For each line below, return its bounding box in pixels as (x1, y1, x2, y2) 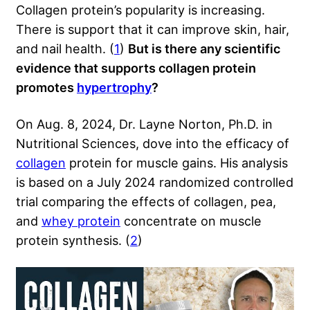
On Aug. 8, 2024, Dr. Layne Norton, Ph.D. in (16, 116, 273, 132)
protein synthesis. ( (16, 232, 130, 248)
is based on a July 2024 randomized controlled (16, 174, 293, 190)
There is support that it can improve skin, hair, (16, 21, 289, 37)
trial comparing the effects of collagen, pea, (16, 194, 276, 210)
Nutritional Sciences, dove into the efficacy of (16, 136, 289, 152)
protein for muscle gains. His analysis (66, 155, 288, 171)
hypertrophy (77, 80, 152, 95)
